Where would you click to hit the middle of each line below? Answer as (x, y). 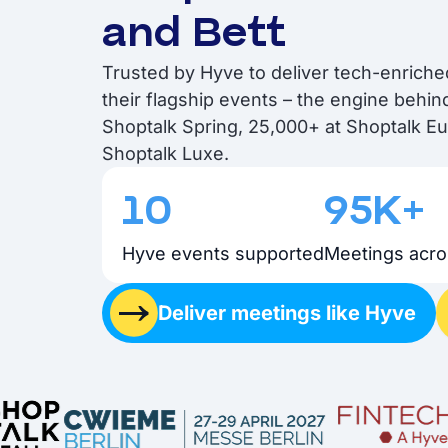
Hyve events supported (223, 253)
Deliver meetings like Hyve (287, 312)
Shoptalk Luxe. (165, 153)
